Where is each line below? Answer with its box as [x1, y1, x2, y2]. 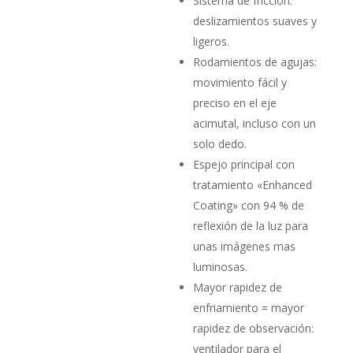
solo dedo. [193, 136, 247, 151]
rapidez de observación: [193, 320, 314, 336]
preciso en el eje [193, 95, 277, 110]
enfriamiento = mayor [193, 299, 305, 315]
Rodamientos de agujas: [193, 54, 318, 69]
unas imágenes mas [193, 238, 296, 254]
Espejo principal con [193, 156, 295, 172]
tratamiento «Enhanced [193, 176, 313, 192]
